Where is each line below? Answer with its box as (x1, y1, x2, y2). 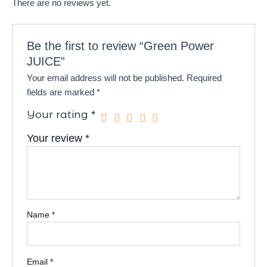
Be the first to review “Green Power (27, 39, 215, 53)
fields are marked (27, 88, 97, 98)
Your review (27, 132, 86, 145)
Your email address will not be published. (27, 73, 185, 83)
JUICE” (27, 55, 66, 69)
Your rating (27, 108, 92, 121)
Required (187, 73, 222, 83)
